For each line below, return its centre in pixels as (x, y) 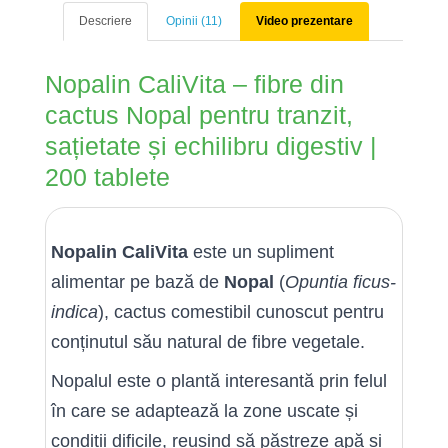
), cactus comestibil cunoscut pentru (241, 312)
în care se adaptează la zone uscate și (204, 411)
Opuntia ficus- (340, 282)
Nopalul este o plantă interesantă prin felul (219, 381)
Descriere (105, 21)
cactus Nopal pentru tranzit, (199, 115)
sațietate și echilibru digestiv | (211, 146)
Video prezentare (304, 21)
